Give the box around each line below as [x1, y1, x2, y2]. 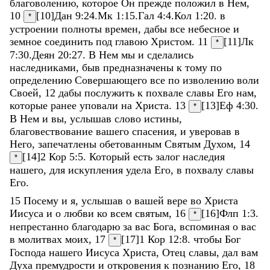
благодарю [72, 220, 123, 233]
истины [144, 112, 179, 125]
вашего [96, 125, 132, 137]
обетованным [99, 137, 165, 150]
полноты [61, 22, 105, 35]
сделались [147, 48, 193, 61]
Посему [24, 194, 61, 207]
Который [89, 150, 133, 163]
